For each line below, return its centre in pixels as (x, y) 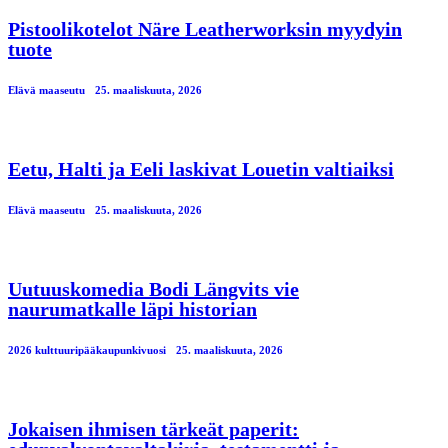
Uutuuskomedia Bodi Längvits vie (153, 288)
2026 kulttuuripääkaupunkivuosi (87, 349)
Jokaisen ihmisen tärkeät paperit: (153, 428)
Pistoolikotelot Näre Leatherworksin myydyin (205, 28)
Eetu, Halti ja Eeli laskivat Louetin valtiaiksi (201, 168)
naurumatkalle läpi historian (132, 308)
